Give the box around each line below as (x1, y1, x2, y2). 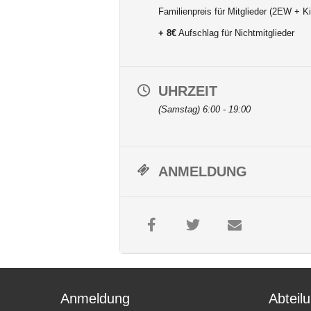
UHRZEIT (158, 83, 217, 99)
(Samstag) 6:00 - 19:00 (158, 104, 251, 115)
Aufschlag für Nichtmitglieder (176, 28, 294, 38)
